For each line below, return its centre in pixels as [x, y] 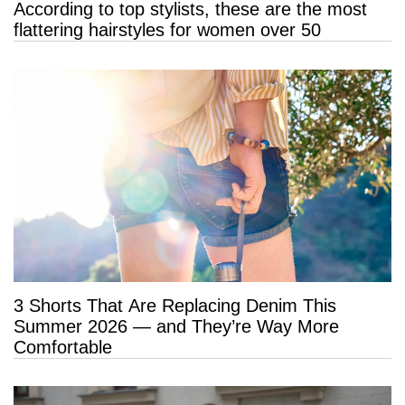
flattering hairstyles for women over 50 [167, 29]
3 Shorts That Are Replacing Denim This [175, 306]
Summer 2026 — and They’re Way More [176, 327]
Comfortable [63, 348]
